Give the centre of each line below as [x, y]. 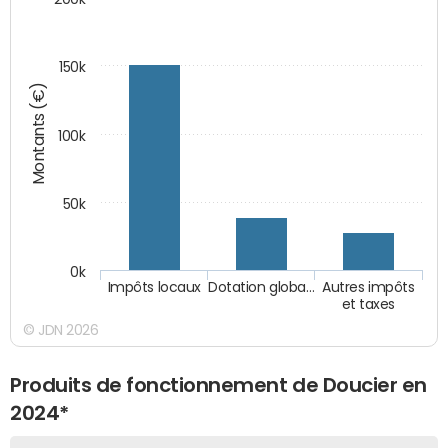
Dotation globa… [261, 287]
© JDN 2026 [61, 329]
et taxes [368, 303]
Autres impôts [368, 287]
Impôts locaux [154, 287]
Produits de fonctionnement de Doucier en [218, 384]
